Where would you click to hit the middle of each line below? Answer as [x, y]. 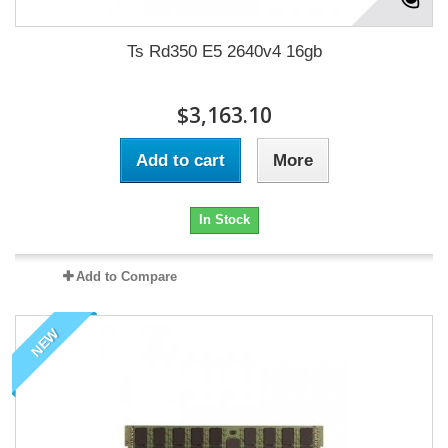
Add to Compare [126, 277]
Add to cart [180, 161]
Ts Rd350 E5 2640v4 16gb [224, 52]
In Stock [224, 220]
